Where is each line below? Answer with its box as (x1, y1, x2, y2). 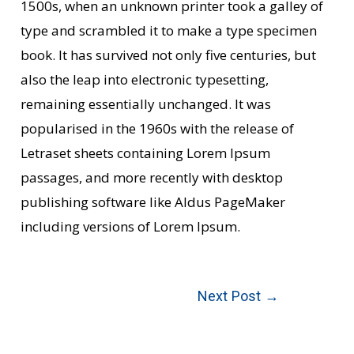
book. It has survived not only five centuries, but (21, 46, 317, 64)
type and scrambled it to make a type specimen (21, 21, 318, 40)
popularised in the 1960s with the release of (21, 119, 295, 137)
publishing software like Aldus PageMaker (21, 193, 286, 211)
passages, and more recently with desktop (21, 168, 284, 186)
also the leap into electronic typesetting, (21, 70, 269, 88)
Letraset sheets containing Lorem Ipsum (21, 144, 271, 162)
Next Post (197, 288, 265, 304)
